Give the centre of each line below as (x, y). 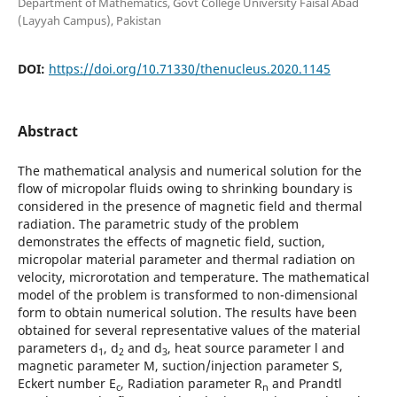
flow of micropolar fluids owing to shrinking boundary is (185, 188)
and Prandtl (305, 383)
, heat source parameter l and (256, 347)
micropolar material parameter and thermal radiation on (186, 259)
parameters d (58, 347)
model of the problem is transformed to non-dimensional (187, 294)
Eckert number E (66, 383)
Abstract (47, 131)
